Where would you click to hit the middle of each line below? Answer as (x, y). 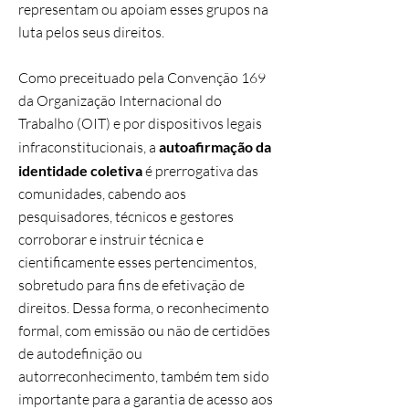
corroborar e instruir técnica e (111, 239)
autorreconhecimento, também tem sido (144, 376)
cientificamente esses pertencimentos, (137, 262)
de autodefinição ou (80, 353)
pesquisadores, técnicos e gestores (126, 216)
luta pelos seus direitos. (91, 32)
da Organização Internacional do (120, 100)
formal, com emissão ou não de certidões (144, 330)
